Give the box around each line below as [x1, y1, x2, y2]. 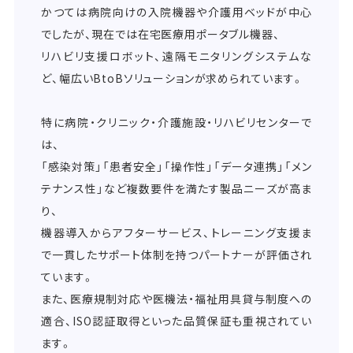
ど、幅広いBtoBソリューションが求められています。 [41, 70, 304, 87]
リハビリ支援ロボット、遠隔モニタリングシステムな [41, 48, 312, 65]
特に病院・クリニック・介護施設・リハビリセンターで [41, 114, 312, 131]
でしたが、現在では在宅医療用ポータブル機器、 [41, 26, 281, 43]
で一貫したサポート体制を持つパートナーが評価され [41, 247, 312, 263]
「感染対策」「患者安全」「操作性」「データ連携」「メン [41, 158, 312, 175]
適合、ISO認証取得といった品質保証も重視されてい [41, 313, 312, 329]
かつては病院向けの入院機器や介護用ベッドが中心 [41, 4, 312, 20]
